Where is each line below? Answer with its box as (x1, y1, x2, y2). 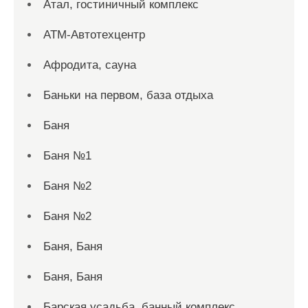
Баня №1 (43, 149, 91, 162)
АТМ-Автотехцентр (43, 28, 145, 41)
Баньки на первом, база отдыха (43, 89, 213, 102)
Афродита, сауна (43, 58, 136, 71)
